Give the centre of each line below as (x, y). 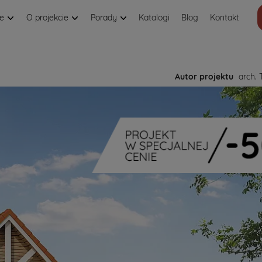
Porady (105, 17)
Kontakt (225, 17)
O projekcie (49, 17)
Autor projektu (204, 77)
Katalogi (154, 17)
